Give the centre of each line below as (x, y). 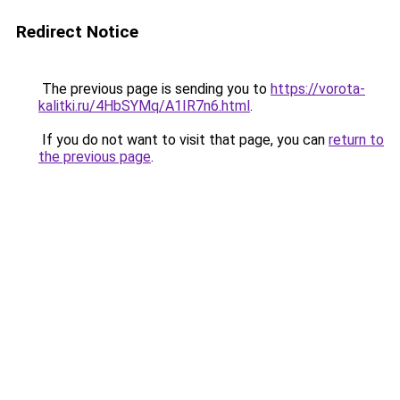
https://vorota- (318, 89)
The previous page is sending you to (154, 89)
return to (356, 140)
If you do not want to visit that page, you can (183, 140)
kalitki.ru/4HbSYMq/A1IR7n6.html (144, 106)
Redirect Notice (77, 32)
